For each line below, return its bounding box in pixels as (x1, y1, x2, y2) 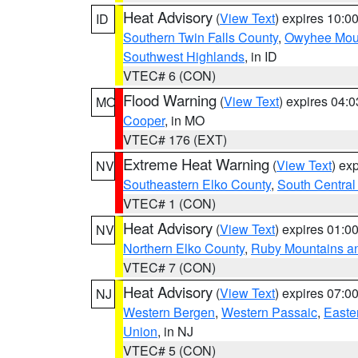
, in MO (165, 111, 205, 129)
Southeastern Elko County (123, 175, 271, 193)
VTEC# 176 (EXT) (123, 130, 227, 149)
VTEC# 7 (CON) (123, 258, 216, 276)
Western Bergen (123, 303, 215, 321)
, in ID (245, 47, 277, 66)
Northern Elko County (123, 239, 245, 257)
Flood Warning (123, 89, 217, 110)
